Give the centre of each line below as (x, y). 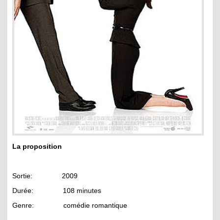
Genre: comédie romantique (70, 205)
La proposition (37, 146)
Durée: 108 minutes (57, 190)
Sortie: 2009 (45, 176)
